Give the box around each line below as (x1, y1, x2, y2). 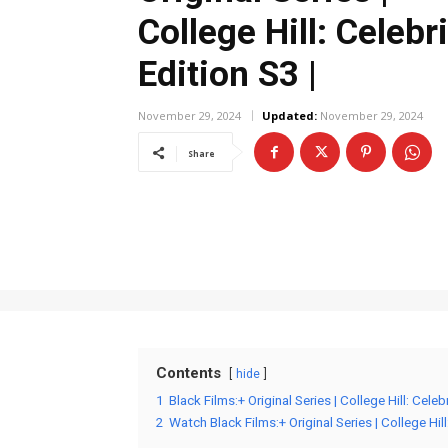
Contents (156, 364, 221, 383)
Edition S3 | (138, 54, 317, 95)
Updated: (262, 108, 317, 124)
